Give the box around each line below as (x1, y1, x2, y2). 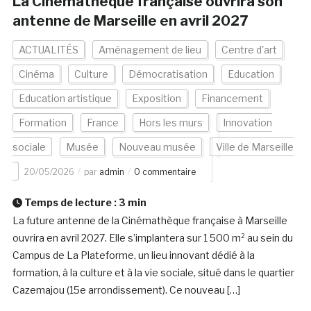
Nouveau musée (118, 141, 196, 153)
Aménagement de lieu (98, 44, 201, 56)
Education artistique (18, 92, 112, 105)
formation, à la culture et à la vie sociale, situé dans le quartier (12, 267, 294, 279)
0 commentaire (133, 167, 196, 178)
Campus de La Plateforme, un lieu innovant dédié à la (12, 249, 255, 262)
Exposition (131, 92, 181, 105)
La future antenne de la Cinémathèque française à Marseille (12, 215, 287, 227)
